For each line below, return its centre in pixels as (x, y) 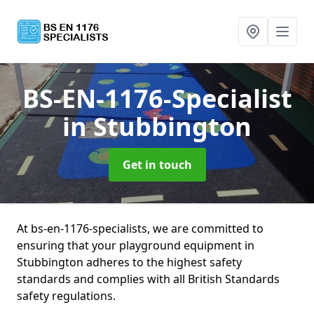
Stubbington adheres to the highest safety (129, 262)
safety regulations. (66, 296)
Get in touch (157, 165)
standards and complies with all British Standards (148, 279)
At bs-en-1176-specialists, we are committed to (140, 228)
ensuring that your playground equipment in (136, 245)
